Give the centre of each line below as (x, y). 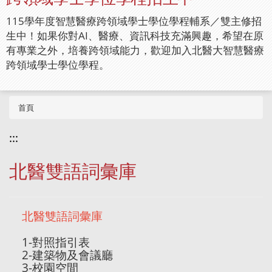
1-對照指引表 (56, 242)
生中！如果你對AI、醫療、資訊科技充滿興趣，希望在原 (135, 36)
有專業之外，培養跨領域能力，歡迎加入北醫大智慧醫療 (135, 50)
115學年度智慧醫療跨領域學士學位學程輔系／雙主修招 (134, 21)
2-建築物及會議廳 (67, 255)
